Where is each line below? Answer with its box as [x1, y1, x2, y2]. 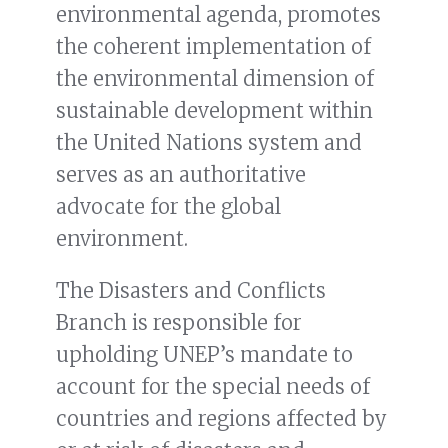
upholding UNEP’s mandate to [56, 342, 353, 368]
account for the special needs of [56, 374, 370, 400]
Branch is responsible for [56, 310, 302, 336]
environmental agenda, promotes [56, 2, 381, 28]
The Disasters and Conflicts [56, 278, 326, 304]
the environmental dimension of [56, 66, 374, 92]
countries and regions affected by [56, 406, 387, 432]
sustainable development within [56, 98, 373, 124]
